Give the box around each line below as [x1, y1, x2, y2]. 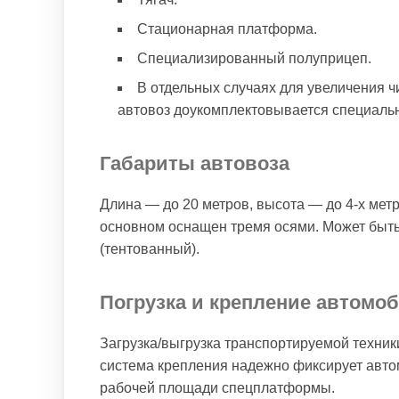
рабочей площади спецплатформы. [100, 380, 335, 395]
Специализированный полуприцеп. [137, 51, 371, 66]
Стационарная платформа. [137, 21, 317, 37]
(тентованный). [100, 241, 199, 256]
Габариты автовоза [100, 152, 289, 175]
